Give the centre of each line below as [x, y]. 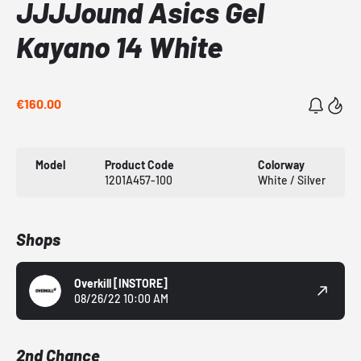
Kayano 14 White [119, 47]
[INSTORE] [141, 284]
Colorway [281, 165]
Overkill [94, 284]
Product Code [140, 165]
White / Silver [291, 180]
